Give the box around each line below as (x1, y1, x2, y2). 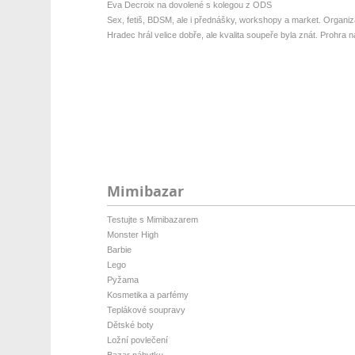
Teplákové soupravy (106, 305, 185, 315)
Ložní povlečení (106, 335, 168, 345)
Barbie (106, 245, 132, 254)
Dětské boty (106, 320, 154, 330)
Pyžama (106, 275, 139, 284)
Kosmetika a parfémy (106, 290, 189, 300)
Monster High (106, 230, 158, 239)
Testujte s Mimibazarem (106, 215, 198, 224)
